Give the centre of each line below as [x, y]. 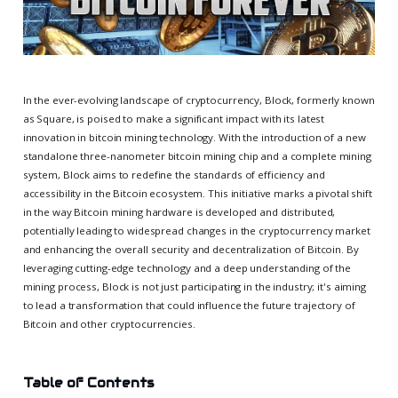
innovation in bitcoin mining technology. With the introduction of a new [194, 137]
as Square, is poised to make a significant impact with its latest [174, 118]
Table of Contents [88, 382]
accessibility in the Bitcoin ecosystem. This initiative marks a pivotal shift [197, 193]
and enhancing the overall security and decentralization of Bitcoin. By [191, 249]
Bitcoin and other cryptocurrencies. [109, 323]
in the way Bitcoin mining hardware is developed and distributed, [179, 211]
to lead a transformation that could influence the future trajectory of [189, 305]
